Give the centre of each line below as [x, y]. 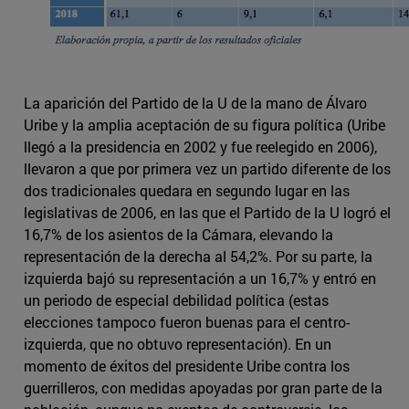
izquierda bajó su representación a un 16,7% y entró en [200, 278]
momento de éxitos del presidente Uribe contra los [187, 366]
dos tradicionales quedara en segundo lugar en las [187, 191]
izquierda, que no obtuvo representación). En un [178, 344]
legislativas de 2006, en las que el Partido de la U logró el [207, 213]
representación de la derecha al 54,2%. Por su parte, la [198, 257]
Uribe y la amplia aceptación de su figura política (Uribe [204, 125]
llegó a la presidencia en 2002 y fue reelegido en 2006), [200, 147]
